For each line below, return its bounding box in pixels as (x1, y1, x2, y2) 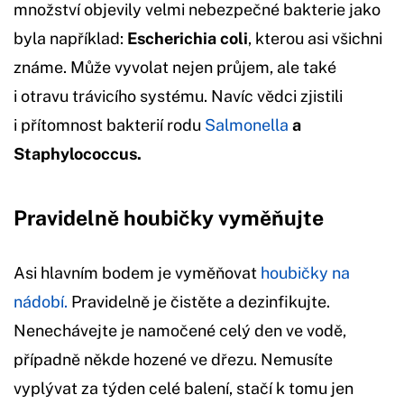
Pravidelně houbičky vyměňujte (14, 205, 324, 230)
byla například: (14, 28, 127, 48)
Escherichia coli (127, 28, 248, 48)
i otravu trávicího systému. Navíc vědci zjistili (14, 86, 343, 106)
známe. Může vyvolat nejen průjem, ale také (14, 57, 336, 77)
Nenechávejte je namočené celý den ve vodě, (14, 320, 346, 340)
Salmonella (205, 115, 292, 134)
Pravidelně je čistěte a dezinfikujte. (68, 291, 330, 311)
